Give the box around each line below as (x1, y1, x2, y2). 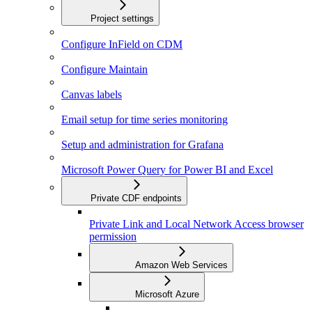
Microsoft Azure (135, 289, 199, 300)
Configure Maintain (61, 63, 148, 76)
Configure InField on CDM (61, 38, 182, 51)
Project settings (91, 13, 154, 24)
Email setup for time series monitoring (61, 114, 228, 126)
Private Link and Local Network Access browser (89, 218, 304, 231)
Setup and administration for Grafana (61, 139, 224, 151)
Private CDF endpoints (91, 193, 182, 204)
